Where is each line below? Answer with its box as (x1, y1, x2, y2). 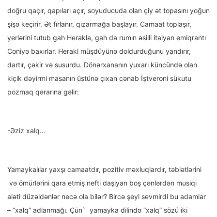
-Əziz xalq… (7, 126, 46, 135)
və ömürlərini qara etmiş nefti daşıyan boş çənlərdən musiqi (7, 179, 197, 187)
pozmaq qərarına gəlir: (7, 88, 79, 96)
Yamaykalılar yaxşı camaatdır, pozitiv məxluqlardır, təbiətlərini (7, 165, 201, 174)
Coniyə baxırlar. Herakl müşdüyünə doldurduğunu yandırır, (7, 47, 191, 56)
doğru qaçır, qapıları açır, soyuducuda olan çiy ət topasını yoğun (7, 6, 210, 15)
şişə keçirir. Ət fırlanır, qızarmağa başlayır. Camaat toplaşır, (7, 20, 191, 29)
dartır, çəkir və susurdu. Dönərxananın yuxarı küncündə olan (7, 61, 197, 69)
